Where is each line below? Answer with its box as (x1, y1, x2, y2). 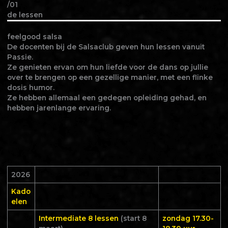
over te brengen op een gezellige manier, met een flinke (7, 73, 213, 82)
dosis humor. (7, 83, 54, 92)
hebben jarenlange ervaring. (7, 104, 111, 112)
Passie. (7, 53, 33, 62)
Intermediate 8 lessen (38, 214, 121, 223)
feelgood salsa (7, 33, 62, 41)
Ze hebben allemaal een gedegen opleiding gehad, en (7, 94, 207, 102)
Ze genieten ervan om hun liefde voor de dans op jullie (7, 63, 208, 72)
